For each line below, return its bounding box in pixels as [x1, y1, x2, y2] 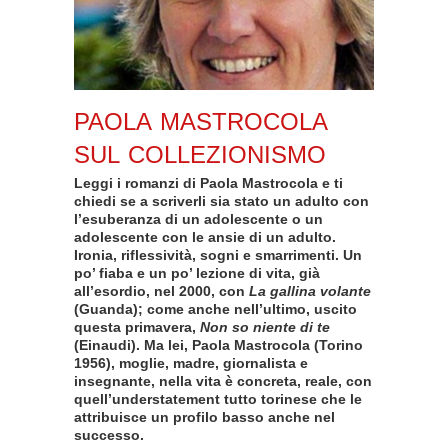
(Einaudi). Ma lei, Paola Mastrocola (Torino [74, 337, 363, 354]
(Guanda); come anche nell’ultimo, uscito [74, 301, 357, 318]
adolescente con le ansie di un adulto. [74, 229, 336, 246]
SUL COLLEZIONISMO [74, 140, 326, 168]
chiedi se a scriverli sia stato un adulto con [74, 193, 369, 210]
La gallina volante [249, 283, 371, 300]
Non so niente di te [200, 319, 330, 336]
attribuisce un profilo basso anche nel [74, 409, 335, 426]
